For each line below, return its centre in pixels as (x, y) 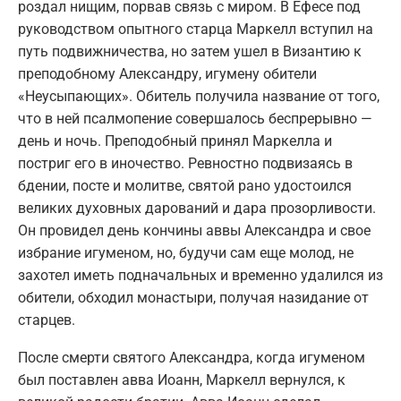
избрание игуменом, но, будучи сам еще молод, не (186, 253)
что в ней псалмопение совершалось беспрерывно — (195, 119)
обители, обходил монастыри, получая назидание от (193, 298)
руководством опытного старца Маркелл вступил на (196, 30)
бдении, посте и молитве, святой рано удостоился (185, 186)
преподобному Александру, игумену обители (167, 74)
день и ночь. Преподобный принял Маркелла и (175, 141)
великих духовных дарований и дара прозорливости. (197, 209)
